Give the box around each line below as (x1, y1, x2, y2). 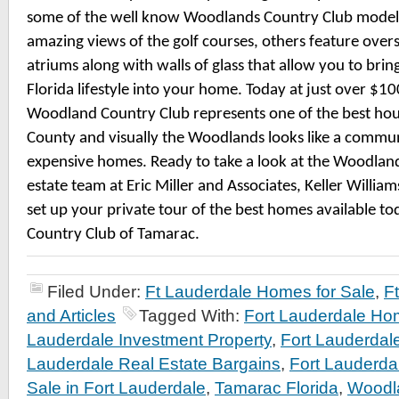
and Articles (27, 306, 116, 325)
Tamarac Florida (215, 379, 338, 397)
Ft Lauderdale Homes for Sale (145, 282, 375, 301)
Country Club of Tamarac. (27, 226, 199, 243)
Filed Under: (47, 282, 145, 301)
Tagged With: (139, 306, 244, 325)
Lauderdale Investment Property (27, 330, 272, 349)
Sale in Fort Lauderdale (27, 379, 206, 397)
